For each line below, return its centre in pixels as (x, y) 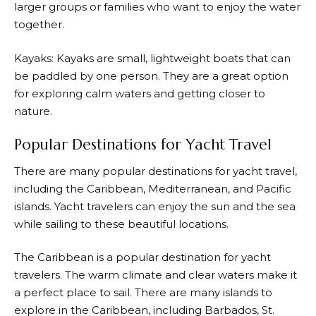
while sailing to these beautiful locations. (121, 224)
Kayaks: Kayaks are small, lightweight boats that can (152, 58)
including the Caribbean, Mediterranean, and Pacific (153, 188)
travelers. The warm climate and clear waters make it (156, 275)
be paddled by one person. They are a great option (151, 75)
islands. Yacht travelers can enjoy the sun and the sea (155, 206)
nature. (33, 111)
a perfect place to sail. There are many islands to (143, 292)
